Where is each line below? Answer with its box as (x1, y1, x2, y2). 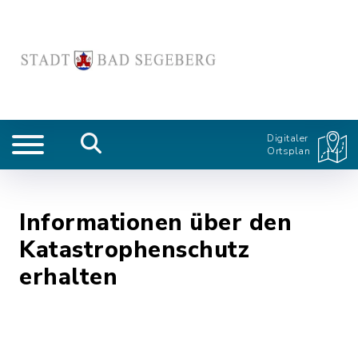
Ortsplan (267, 145, 310, 157)
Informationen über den (19, 207, 292, 238)
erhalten (19, 261, 117, 292)
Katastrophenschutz (19, 234, 249, 265)
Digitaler (267, 132, 308, 145)
